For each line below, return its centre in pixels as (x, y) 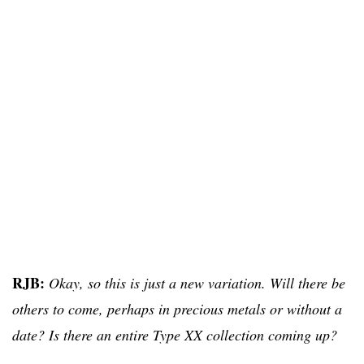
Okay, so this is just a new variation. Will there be (195, 282)
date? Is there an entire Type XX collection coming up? (175, 334)
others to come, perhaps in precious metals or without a (177, 308)
